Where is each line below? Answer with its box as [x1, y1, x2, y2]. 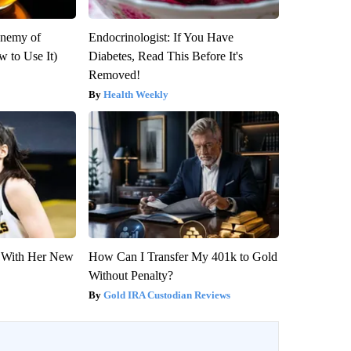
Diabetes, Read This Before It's [88, 49, 243, 63]
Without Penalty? [88, 268, 173, 282]
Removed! [88, 67, 140, 81]
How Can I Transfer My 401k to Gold [88, 249, 277, 263]
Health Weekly [103, 88, 168, 100]
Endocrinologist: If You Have [88, 30, 233, 44]
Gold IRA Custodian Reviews [103, 288, 230, 301]
